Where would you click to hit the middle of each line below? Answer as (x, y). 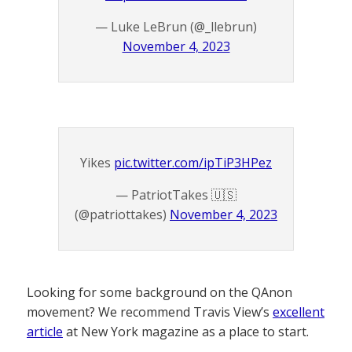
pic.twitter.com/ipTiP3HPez (193, 163)
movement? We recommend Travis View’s (150, 312)
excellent (299, 312)
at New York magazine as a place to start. (186, 332)
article (45, 332)
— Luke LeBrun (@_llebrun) (176, 27)
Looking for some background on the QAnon (159, 293)
